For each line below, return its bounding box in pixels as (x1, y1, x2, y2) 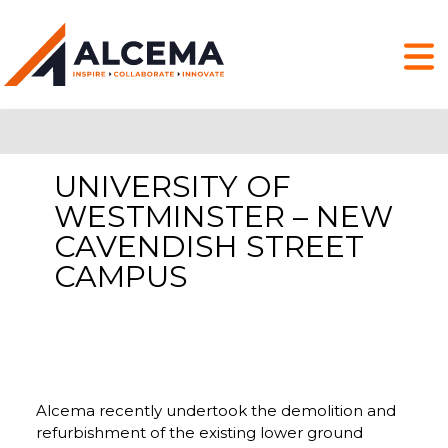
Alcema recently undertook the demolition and (35, 400, 396, 420)
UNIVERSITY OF (53, 167, 291, 205)
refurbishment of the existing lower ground (35, 422, 363, 442)
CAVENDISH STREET (53, 227, 364, 265)
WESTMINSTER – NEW (53, 197, 393, 235)
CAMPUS (53, 257, 188, 295)
